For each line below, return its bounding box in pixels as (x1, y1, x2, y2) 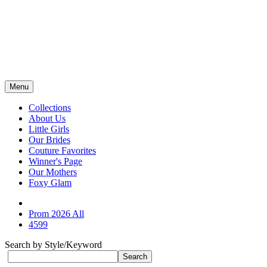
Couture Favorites (29, 145, 96, 156)
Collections (29, 103, 71, 113)
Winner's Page (29, 156, 82, 166)
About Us (29, 113, 66, 123)
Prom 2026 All (29, 209, 84, 219)
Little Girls (29, 124, 69, 134)
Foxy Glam (29, 178, 72, 188)
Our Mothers (29, 167, 77, 177)
